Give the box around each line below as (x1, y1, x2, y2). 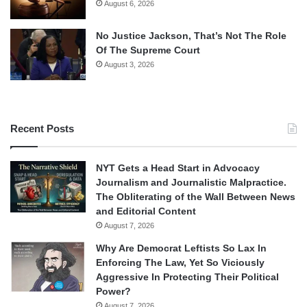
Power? (96, 285, 131, 297)
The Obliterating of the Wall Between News (96, 191, 295, 202)
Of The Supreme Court (96, 44, 200, 56)
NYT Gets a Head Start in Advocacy (96, 162, 260, 173)
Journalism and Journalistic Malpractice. (96, 176, 286, 188)
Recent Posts (10, 122, 74, 134)
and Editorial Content (96, 205, 196, 217)
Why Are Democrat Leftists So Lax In (96, 242, 267, 254)
